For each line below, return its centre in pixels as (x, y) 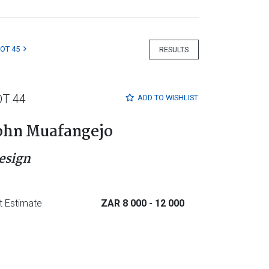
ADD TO (151, 98)
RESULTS (174, 49)
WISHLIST (182, 98)
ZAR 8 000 (125, 203)
